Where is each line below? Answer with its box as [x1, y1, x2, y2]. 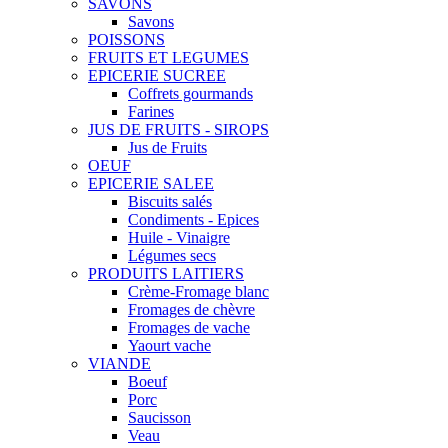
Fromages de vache [128, 319, 250, 336]
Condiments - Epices [128, 211, 259, 228]
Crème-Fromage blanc [128, 283, 269, 300]
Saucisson [128, 409, 191, 426]
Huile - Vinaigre [128, 229, 230, 246]
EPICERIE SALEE [88, 175, 214, 192]
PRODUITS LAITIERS [88, 265, 244, 282]
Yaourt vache [128, 337, 211, 354]
